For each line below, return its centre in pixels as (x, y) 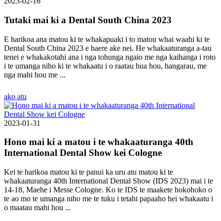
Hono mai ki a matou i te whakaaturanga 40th (99, 142)
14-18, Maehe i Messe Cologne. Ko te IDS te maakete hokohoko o (108, 190)
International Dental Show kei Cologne (83, 153)
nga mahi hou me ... (35, 74)
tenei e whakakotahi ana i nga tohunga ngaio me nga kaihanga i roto (110, 57)
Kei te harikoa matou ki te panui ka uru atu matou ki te (89, 172)
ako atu (15, 96)
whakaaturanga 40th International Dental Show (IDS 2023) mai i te (109, 181)
